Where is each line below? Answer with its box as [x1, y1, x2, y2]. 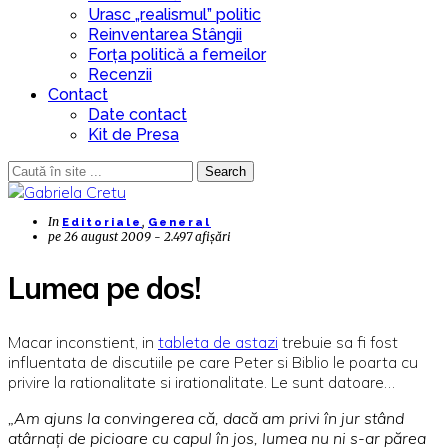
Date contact [88, 105, 187, 124]
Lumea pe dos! [8, 268, 200, 307]
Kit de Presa [88, 125, 179, 144]
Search [205, 164, 246, 179]
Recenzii [88, 65, 152, 84]
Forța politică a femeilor [88, 45, 266, 64]
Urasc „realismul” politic [88, 5, 261, 24]
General [148, 216, 211, 229]
